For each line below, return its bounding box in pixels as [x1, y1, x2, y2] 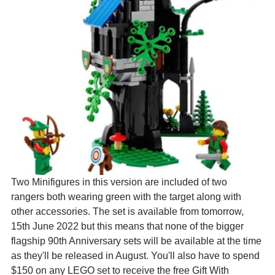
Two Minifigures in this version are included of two [11, 177, 230, 188]
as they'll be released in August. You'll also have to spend [11, 250, 262, 261]
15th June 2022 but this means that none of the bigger [11, 221, 246, 232]
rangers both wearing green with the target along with [11, 192, 244, 203]
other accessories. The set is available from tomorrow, [11, 206, 246, 217]
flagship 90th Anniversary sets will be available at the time [11, 236, 264, 247]
